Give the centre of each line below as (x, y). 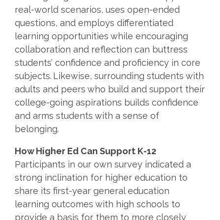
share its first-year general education (92, 191)
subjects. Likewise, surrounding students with (109, 76)
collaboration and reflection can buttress (101, 49)
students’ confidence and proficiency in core (108, 62)
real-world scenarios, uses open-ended (97, 9)
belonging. (38, 129)
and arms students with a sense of (87, 115)
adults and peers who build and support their (110, 89)
